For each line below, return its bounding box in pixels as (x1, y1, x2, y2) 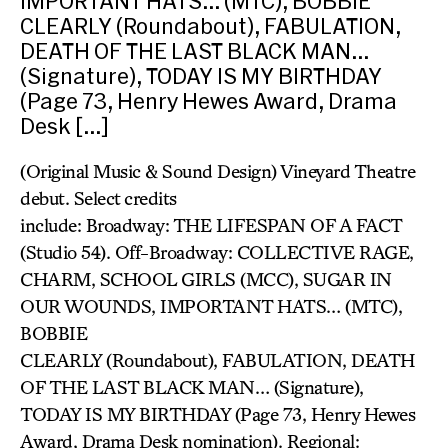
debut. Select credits (20, 187, 177, 209)
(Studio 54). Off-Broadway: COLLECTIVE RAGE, (20, 241, 414, 263)
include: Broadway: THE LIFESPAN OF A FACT (20, 214, 402, 236)
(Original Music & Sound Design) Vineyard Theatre (20, 160, 415, 182)
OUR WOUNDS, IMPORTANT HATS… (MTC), (20, 295, 402, 317)
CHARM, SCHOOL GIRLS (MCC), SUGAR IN (20, 268, 392, 290)
